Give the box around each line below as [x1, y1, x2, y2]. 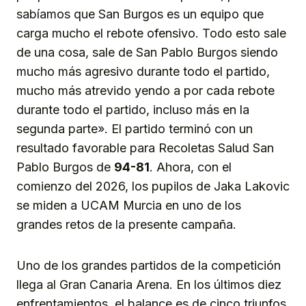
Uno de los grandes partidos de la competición [16, 258, 281, 273]
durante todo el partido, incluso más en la [16, 102, 249, 117]
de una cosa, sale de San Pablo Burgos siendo [16, 44, 278, 59]
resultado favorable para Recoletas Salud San [16, 140, 274, 155]
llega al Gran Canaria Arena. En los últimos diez [16, 277, 281, 292]
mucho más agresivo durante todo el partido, [16, 64, 270, 79]
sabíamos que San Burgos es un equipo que [16, 6, 264, 21]
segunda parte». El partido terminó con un [16, 121, 253, 136]
